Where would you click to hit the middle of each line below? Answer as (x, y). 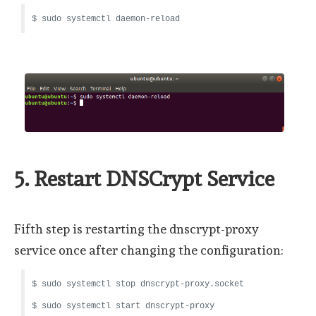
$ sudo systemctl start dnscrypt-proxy (123, 306)
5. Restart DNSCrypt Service (144, 179)
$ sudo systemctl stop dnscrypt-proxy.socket (138, 285)
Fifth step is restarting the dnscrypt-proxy (136, 229)
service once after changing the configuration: (149, 250)
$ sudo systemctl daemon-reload (106, 19)
